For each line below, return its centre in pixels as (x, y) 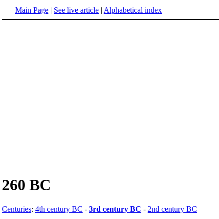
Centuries (17, 209)
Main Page (32, 10)
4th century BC (59, 209)
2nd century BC (172, 209)
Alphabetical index (133, 10)
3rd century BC (115, 209)
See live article (76, 10)
